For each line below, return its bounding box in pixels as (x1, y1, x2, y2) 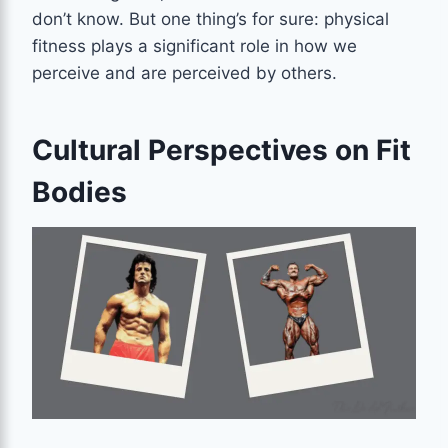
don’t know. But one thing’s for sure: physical (32, 8, 389, 29)
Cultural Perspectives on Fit (32, 132, 411, 167)
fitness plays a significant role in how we (32, 35, 357, 56)
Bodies (32, 174, 127, 209)
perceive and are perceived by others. (32, 62, 337, 83)
